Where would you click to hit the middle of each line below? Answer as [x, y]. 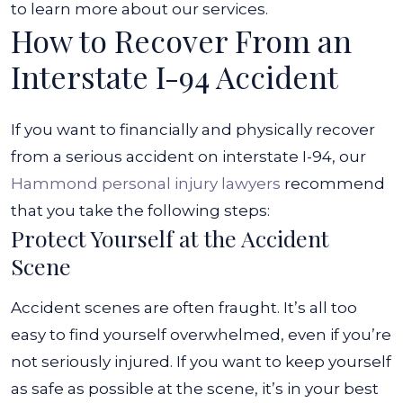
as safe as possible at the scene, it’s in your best [195, 389]
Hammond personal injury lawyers [146, 184]
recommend [333, 184]
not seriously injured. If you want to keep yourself [201, 362]
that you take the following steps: [140, 210]
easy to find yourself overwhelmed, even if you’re [201, 335]
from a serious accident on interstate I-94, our [188, 157]
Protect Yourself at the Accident [170, 238]
